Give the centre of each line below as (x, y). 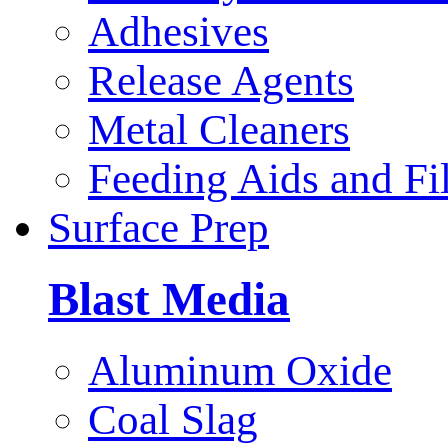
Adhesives (178, 32)
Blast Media (169, 298)
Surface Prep (158, 228)
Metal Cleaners (219, 130)
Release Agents (221, 81)
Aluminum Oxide (240, 370)
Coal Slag (173, 419)
